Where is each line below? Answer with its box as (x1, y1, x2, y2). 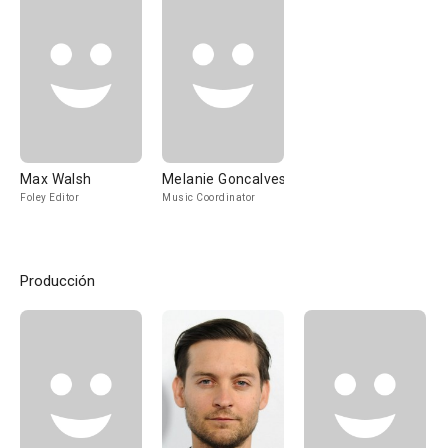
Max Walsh (20, 171, 92, 187)
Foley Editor (20, 192, 79, 203)
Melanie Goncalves (162, 171, 287, 187)
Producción (20, 272, 95, 290)
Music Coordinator (162, 192, 256, 203)
